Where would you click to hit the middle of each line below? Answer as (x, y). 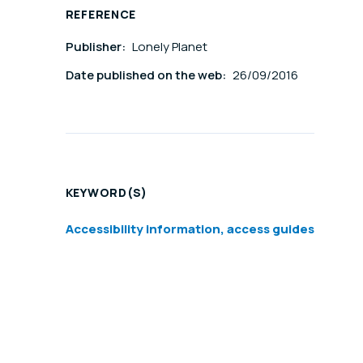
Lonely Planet (169, 47)
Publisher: (96, 47)
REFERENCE (101, 15)
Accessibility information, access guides (190, 229)
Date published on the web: (147, 75)
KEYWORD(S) (106, 193)
